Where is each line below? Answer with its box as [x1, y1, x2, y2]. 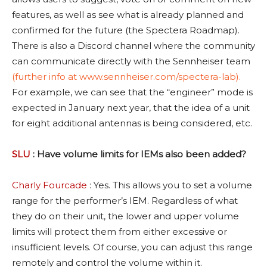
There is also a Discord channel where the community [12, 40, 255, 52]
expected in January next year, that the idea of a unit [12, 102, 250, 114]
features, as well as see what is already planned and [12, 9, 244, 21]
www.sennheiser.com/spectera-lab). [79, 71, 241, 83]
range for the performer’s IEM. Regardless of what [12, 195, 238, 207]
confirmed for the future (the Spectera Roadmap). [12, 24, 240, 36]
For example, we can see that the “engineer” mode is [12, 86, 253, 98]
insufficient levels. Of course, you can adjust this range [12, 241, 253, 253]
